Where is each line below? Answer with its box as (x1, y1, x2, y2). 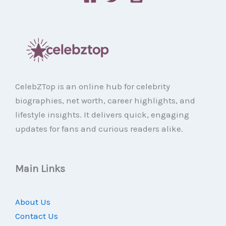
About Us (15, 197, 50, 207)
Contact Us (15, 211, 58, 221)
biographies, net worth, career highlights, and (15, 95, 195, 105)
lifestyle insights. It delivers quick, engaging (15, 109, 189, 120)
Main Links (15, 163, 65, 175)
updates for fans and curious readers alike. (15, 123, 183, 134)
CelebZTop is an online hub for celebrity (15, 81, 170, 91)
